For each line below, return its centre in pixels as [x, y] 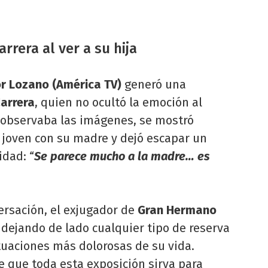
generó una [155, 85]
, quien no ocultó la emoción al [118, 103]
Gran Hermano [177, 210]
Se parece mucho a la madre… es [122, 156]
